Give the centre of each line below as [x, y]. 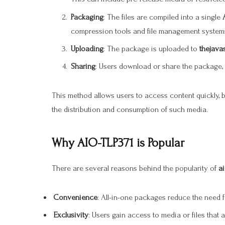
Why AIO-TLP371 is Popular [118, 143]
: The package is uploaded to [151, 48]
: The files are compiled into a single [163, 17]
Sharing [83, 67]
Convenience [75, 198]
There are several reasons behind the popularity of [135, 168]
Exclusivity [71, 215]
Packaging [87, 17]
